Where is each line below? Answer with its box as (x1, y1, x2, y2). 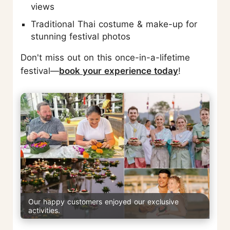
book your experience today (59, 65, 178, 76)
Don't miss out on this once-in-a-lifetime (21, 52, 190, 63)
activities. (28, 205, 60, 215)
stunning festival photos (31, 31, 130, 42)
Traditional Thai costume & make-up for (31, 18, 197, 29)
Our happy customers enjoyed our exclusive (28, 197, 179, 206)
